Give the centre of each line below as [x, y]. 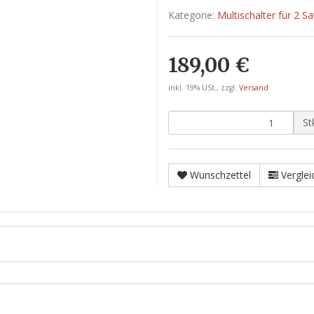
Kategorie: [193, 15]
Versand [254, 88]
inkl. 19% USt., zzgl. [204, 88]
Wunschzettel [220, 175]
